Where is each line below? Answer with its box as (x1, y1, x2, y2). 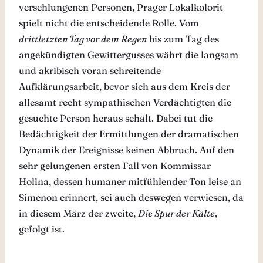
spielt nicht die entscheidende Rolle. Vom (19, 16, 199, 29)
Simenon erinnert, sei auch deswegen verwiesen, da (19, 191, 244, 203)
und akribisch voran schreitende (19, 64, 161, 76)
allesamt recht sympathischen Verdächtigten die (19, 96, 231, 108)
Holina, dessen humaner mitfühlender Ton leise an (19, 175, 241, 187)
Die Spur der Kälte (138, 207, 215, 219)
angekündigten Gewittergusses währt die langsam (19, 48, 238, 60)
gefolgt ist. (19, 222, 65, 235)
